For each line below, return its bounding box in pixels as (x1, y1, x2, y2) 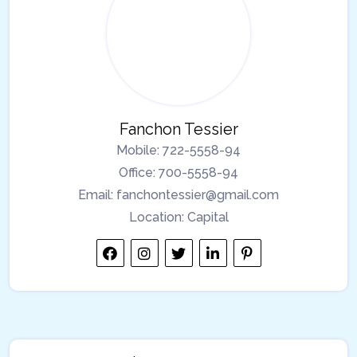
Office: (119, 164, 155, 180)
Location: (128, 209, 184, 225)
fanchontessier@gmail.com (113, 186, 279, 202)
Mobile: (116, 142, 159, 158)
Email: (78, 186, 113, 202)
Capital (183, 209, 229, 225)
